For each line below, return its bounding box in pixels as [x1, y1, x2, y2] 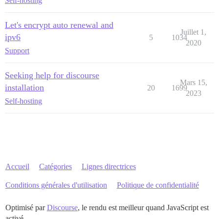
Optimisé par [5, 203, 47, 212]
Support [5, 46, 29, 55]
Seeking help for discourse [5, 70, 99, 80]
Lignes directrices [81, 162, 136, 171]
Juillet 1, [180, 27, 206, 36]
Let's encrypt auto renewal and [5, 20, 113, 30]
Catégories [39, 162, 72, 171]
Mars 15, [179, 78, 207, 87]
